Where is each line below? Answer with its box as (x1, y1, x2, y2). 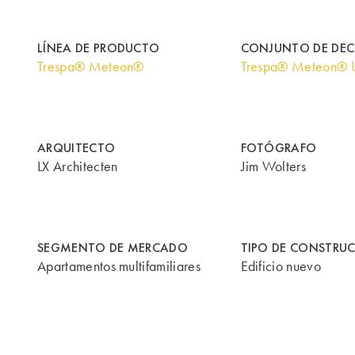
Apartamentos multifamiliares (37, 257, 200, 275)
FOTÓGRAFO (240, 139, 317, 156)
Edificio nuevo (240, 257, 321, 275)
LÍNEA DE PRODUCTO (37, 39, 160, 56)
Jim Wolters (240, 157, 307, 175)
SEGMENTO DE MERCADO (37, 239, 189, 256)
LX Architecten (37, 157, 118, 175)
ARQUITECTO (37, 139, 116, 156)
